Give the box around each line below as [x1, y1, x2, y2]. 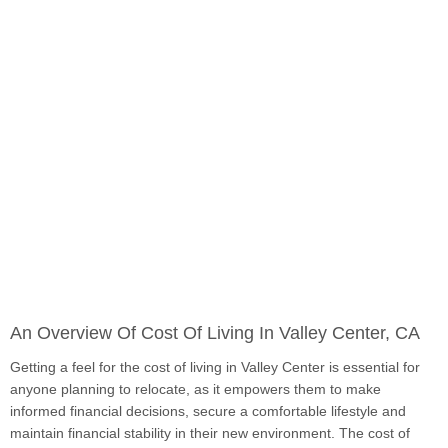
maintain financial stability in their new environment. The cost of [10, 425, 410, 442]
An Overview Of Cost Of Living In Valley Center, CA [10, 323, 420, 344]
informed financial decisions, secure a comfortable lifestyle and [10, 403, 406, 420]
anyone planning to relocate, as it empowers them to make [10, 381, 381, 398]
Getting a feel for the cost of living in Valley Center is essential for [10, 359, 420, 376]
